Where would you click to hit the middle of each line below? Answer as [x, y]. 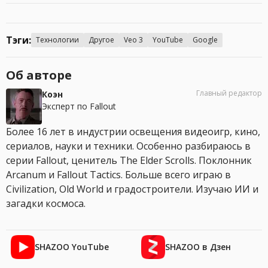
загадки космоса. [46, 204]
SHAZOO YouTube [72, 247]
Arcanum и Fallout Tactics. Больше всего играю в [118, 175]
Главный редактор [229, 93]
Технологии [57, 40]
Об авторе [39, 75]
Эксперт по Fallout [79, 106]
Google [205, 40]
